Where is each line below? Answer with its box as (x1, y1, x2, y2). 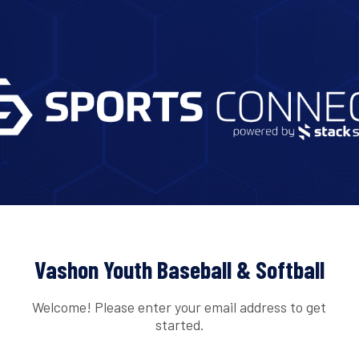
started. (155, 315, 204, 333)
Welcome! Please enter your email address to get (32, 297, 327, 316)
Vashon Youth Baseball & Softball (34, 255, 325, 284)
